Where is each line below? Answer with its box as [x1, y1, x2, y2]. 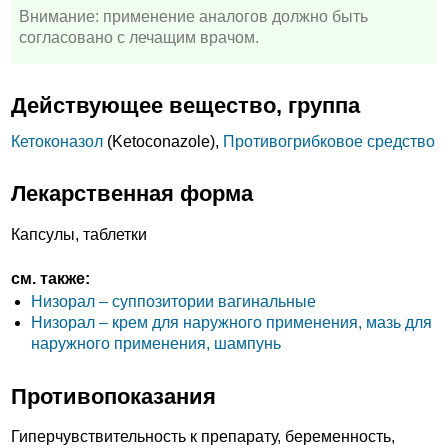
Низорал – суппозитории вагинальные [31, 293, 316, 311]
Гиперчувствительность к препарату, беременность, [11, 428, 395, 446]
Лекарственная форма [11, 181, 253, 207]
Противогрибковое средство [223, 132, 435, 150]
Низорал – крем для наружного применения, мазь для [31, 314, 432, 332]
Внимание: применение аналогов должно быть [19, 8, 368, 26]
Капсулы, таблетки [11, 225, 147, 243]
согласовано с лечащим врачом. [19, 29, 259, 47]
